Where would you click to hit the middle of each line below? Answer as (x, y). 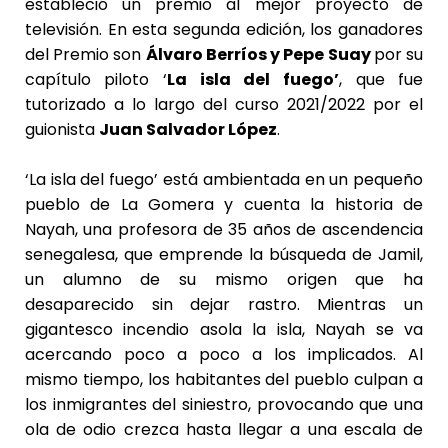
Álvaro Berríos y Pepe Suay (259, 54)
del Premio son (85, 54)
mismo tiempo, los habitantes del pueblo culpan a (224, 379)
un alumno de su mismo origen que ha (224, 279)
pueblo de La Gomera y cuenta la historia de (224, 204)
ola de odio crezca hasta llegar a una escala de (224, 429)
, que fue (381, 79)
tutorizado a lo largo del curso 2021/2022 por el (224, 104)
